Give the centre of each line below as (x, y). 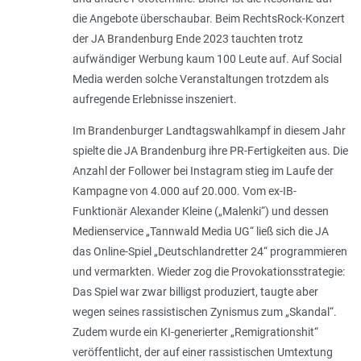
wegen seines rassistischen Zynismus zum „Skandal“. (204, 312)
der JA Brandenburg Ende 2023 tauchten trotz (187, 39)
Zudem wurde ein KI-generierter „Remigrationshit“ (195, 332)
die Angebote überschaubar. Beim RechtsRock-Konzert (208, 19)
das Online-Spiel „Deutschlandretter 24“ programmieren (210, 252)
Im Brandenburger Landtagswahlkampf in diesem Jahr (209, 131)
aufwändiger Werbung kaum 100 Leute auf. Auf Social (207, 59)
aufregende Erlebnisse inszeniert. (154, 100)
